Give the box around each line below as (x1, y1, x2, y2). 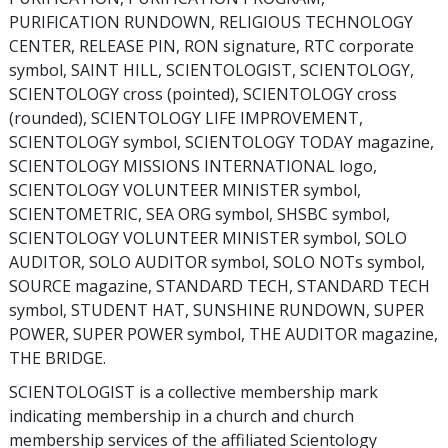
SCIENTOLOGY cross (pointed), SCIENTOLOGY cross (9, 83, 397, 105)
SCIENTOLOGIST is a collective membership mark (9, 381, 378, 403)
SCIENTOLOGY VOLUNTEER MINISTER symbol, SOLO (9, 227, 407, 249)
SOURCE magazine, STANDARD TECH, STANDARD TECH (9, 275, 430, 297)
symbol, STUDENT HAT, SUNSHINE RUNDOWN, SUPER (9, 299, 424, 321)
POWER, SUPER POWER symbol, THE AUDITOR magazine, (9, 323, 438, 345)
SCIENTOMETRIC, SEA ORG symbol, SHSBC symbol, (9, 203, 390, 225)
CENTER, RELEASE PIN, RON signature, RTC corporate (9, 35, 414, 57)
